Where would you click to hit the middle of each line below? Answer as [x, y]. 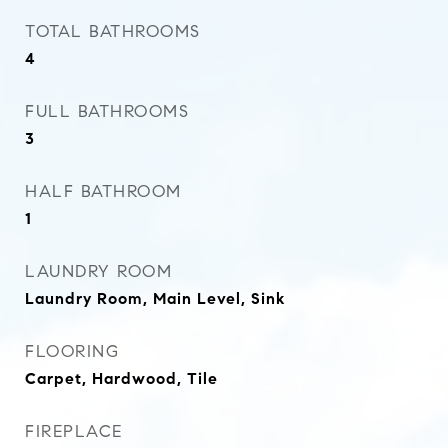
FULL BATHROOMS [107, 111]
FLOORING [72, 351]
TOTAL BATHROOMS [113, 31]
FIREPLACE [74, 431]
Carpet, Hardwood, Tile [121, 378]
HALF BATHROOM [103, 191]
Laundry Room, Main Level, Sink [155, 298]
